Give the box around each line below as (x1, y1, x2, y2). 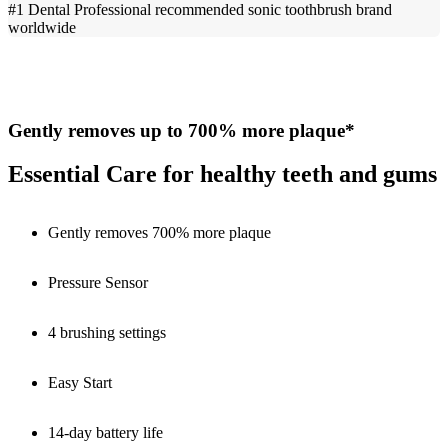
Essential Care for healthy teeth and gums (8, 161, 437, 188)
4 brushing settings (48, 324, 166, 342)
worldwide (8, 18, 76, 36)
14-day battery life (48, 424, 163, 442)
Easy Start (48, 374, 112, 392)
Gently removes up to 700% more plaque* (8, 119, 355, 141)
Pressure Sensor (48, 274, 148, 292)
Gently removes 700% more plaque (48, 224, 271, 242)
